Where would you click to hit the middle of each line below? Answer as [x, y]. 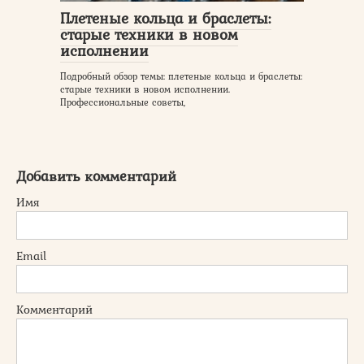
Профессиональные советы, [123, 102]
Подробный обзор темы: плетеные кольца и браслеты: [181, 76]
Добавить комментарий [96, 175]
